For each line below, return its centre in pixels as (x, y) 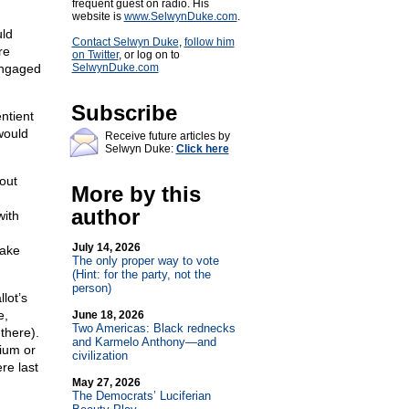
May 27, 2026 (106, 383)
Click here (202, 149)
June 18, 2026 (108, 315)
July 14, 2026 (106, 247)
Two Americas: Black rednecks (153, 328)
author (105, 217)
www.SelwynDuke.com (180, 16)
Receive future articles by (167, 136)
